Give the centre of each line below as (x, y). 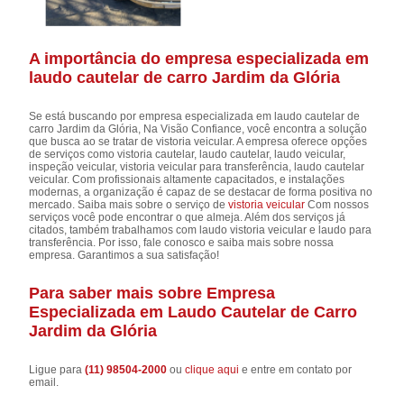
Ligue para (57, 369)
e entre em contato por (296, 369)
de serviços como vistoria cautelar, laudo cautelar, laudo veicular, (188, 154)
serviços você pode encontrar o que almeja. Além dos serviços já (188, 217)
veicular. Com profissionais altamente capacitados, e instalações (187, 179)
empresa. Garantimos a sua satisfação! (124, 255)
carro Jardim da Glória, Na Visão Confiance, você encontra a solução (198, 129)
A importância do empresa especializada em (199, 58)
